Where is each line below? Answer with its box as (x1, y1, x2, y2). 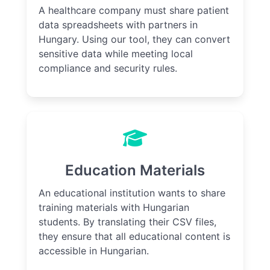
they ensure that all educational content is (39, 230, 230, 243)
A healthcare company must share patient (39, 4, 229, 17)
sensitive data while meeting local (39, 48, 193, 60)
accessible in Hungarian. (39, 245, 149, 257)
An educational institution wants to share (39, 187, 225, 199)
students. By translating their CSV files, (39, 216, 216, 228)
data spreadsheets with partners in (39, 19, 198, 31)
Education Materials (65, 162, 205, 180)
